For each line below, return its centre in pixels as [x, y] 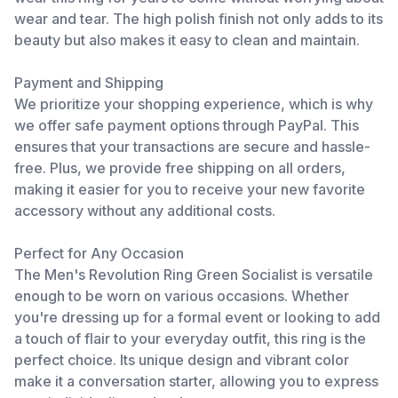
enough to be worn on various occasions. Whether [182, 296]
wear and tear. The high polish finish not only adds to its [199, 19]
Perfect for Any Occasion [99, 253]
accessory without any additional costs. [145, 211]
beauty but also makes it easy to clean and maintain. [187, 40]
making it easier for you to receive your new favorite [190, 189]
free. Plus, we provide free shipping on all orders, [180, 168]
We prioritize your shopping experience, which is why [194, 104]
